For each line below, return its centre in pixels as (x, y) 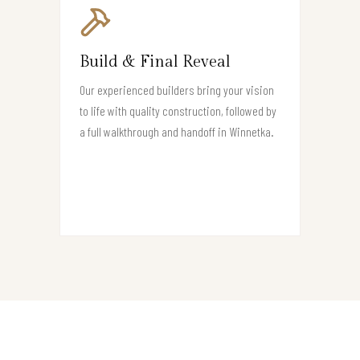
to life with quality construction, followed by (178, 111)
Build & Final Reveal (155, 62)
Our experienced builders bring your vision (177, 90)
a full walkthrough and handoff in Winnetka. (177, 132)
